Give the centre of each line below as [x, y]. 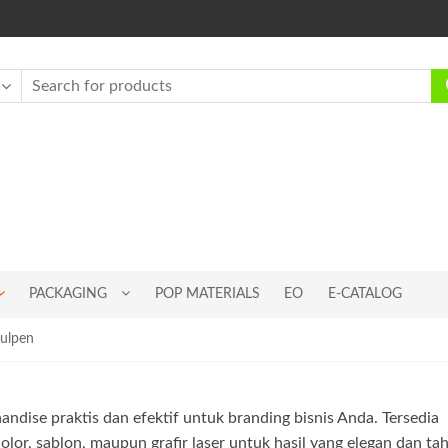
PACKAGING [68, 294]
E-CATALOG [364, 294]
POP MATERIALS [207, 294]
